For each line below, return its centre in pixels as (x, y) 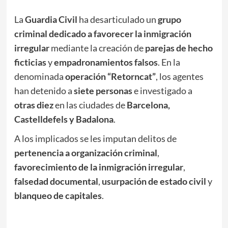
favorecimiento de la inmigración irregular (98, 167)
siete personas (103, 90)
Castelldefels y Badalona (64, 119)
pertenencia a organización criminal (85, 152)
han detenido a (44, 90)
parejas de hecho (179, 48)
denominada (39, 76)
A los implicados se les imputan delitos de (95, 138)
